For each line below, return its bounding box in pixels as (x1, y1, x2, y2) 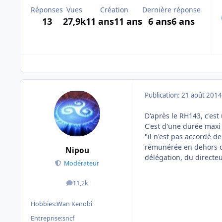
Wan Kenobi (56, 199, 92, 208)
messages (76, 181, 106, 190)
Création (100, 5, 128, 15)
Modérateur (64, 159, 100, 167)
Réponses (31, 5, 63, 15)
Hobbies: (31, 199, 56, 208)
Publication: (145, 91, 181, 100)
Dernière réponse (142, 5, 201, 15)
